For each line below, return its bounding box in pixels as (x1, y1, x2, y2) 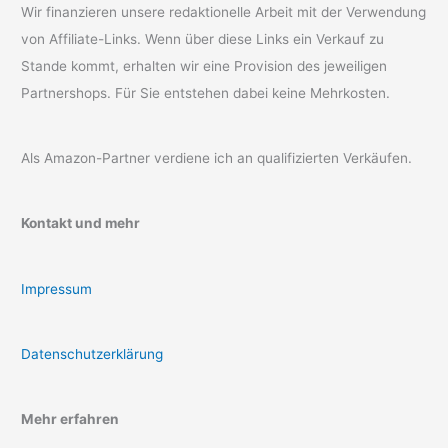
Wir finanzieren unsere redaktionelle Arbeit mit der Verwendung (21, 3, 427, 20)
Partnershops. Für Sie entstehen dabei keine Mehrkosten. (21, 84, 391, 101)
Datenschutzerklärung (21, 345, 164, 362)
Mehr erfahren (21, 411, 120, 428)
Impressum (21, 280, 93, 297)
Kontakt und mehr (21, 215, 141, 232)
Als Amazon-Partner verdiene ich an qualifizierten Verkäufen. (21, 150, 413, 167)
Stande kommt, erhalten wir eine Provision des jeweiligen (21, 57, 388, 74)
